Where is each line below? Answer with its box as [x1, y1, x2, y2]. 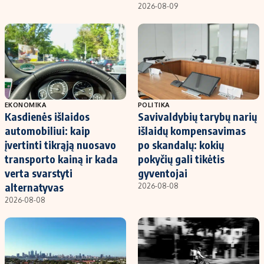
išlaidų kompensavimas [138, 123, 246, 137]
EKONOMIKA [5, 100, 47, 109]
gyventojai [138, 166, 187, 180]
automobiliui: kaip [5, 123, 90, 137]
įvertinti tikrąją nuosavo [5, 137, 116, 151]
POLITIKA [138, 100, 170, 109]
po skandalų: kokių [138, 137, 224, 151]
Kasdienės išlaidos [5, 109, 90, 123]
